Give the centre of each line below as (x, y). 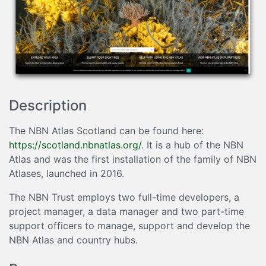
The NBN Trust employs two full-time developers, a (124, 197)
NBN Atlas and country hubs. (73, 240)
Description (48, 105)
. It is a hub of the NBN (192, 145)
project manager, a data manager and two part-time (126, 211)
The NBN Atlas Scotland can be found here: (106, 130)
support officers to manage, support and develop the (129, 225)
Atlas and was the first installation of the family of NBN (133, 159)
